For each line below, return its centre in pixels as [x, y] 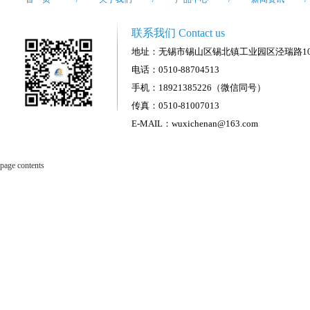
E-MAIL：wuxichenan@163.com [195, 124]
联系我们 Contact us [179, 33]
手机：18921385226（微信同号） [199, 88]
